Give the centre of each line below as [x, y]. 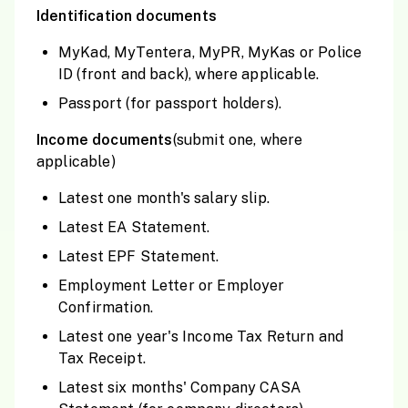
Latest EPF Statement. [139, 256]
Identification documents [127, 16]
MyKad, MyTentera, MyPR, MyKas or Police [210, 52]
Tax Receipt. [102, 358]
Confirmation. [106, 307]
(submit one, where [238, 140]
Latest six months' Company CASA [179, 388]
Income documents [105, 140]
